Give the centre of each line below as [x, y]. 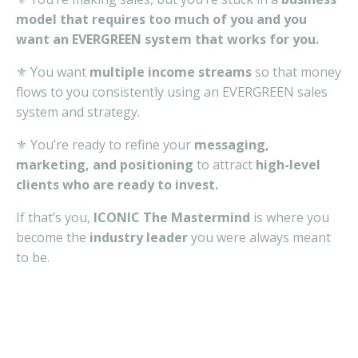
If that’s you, [55, 217]
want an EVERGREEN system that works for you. [167, 39]
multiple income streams [171, 72]
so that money [296, 72]
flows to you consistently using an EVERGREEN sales [172, 91]
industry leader [139, 237]
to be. [33, 257]
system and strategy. [78, 111]
